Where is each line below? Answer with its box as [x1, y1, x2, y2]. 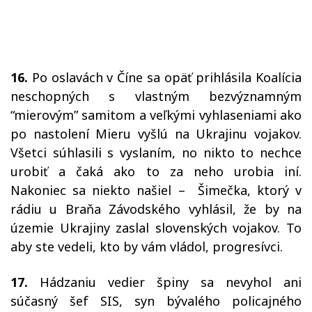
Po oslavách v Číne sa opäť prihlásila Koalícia [28, 69, 302, 86]
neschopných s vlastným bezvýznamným [10, 88, 302, 105]
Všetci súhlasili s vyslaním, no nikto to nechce [10, 144, 302, 162]
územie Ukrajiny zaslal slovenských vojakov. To [10, 219, 302, 237]
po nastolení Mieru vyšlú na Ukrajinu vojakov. [10, 125, 302, 143]
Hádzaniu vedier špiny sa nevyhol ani [28, 274, 302, 291]
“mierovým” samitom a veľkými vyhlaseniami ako [10, 107, 302, 124]
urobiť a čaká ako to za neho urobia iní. [10, 163, 302, 180]
